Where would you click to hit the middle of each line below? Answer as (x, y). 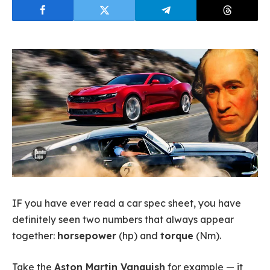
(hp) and (138, 236)
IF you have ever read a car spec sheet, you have (127, 203)
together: (35, 236)
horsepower (87, 236)
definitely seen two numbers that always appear (123, 220)
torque (177, 236)
